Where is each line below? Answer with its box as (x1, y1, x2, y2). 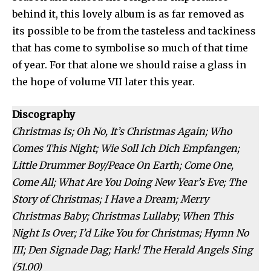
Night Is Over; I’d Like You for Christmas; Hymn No (12, 227, 249, 240)
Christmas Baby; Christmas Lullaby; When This (12, 210, 233, 223)
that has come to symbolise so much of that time (12, 42, 248, 54)
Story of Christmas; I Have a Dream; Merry (12, 193, 209, 206)
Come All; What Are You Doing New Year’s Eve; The (12, 176, 246, 189)
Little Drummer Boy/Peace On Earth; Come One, (12, 159, 233, 172)
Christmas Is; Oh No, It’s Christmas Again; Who (12, 125, 232, 138)
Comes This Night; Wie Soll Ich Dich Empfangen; (12, 142, 240, 155)
